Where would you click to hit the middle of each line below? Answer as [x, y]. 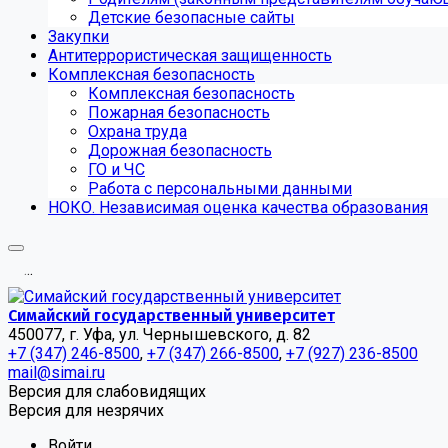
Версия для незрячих [86, 410]
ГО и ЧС [116, 169]
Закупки [78, 36]
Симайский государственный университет [171, 315]
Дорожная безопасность [180, 150]
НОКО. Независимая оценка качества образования [238, 207]
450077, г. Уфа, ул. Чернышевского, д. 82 [159, 334]
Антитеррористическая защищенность [190, 55]
